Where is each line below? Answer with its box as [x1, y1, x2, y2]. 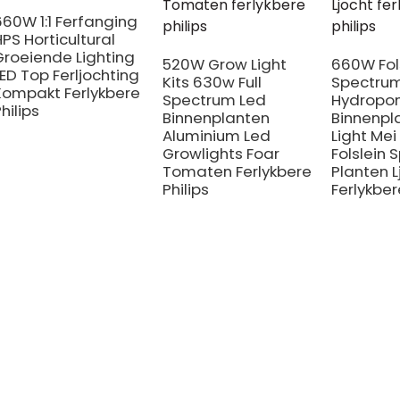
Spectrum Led [162, 89, 266, 111]
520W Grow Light [162, 54, 287, 75]
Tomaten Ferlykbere [162, 161, 312, 182]
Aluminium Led [162, 125, 271, 146]
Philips [162, 179, 209, 200]
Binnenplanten [162, 107, 270, 129]
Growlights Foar [162, 143, 279, 164]
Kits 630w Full [162, 71, 262, 93]
